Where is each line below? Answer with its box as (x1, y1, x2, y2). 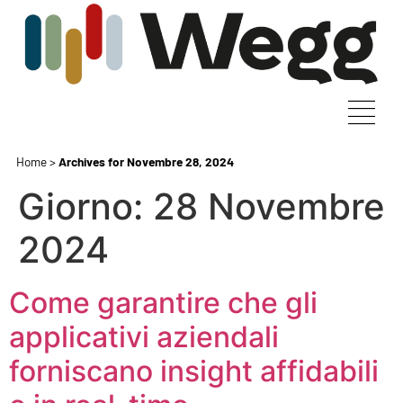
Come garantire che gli (9, 285, 318, 321)
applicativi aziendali (9, 319, 279, 355)
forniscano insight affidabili (9, 354, 379, 390)
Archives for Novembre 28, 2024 (58, 154, 234, 170)
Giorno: (18, 184, 153, 229)
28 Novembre (153, 184, 385, 229)
